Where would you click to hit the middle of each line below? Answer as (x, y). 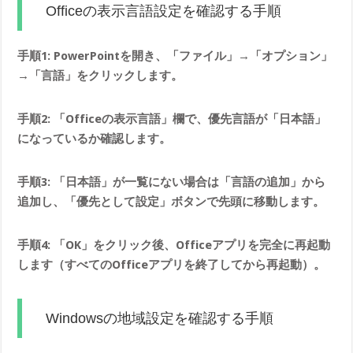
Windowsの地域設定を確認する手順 (160, 318)
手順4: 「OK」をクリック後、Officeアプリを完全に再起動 (174, 245)
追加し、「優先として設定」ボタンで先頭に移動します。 (171, 201)
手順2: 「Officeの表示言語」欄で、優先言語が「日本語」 (172, 119)
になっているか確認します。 (95, 138)
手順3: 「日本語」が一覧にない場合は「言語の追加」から (172, 182)
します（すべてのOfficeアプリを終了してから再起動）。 (172, 264)
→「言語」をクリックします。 (100, 75)
